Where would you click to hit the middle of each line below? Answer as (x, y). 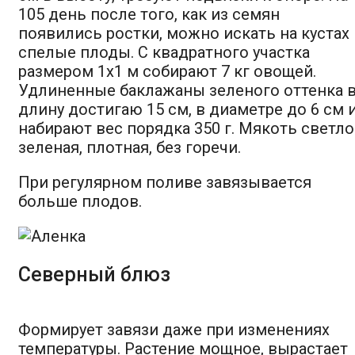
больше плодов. (80, 201)
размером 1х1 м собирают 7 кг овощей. (167, 71)
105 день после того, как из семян (149, 14)
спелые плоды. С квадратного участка (164, 52)
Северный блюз (94, 274)
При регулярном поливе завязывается (165, 182)
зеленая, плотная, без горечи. (130, 147)
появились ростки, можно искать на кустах (184, 33)
